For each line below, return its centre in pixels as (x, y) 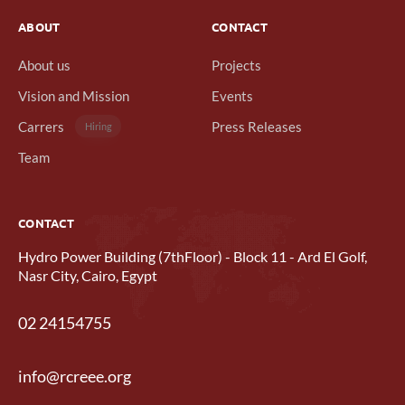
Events (232, 95)
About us (44, 65)
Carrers (41, 126)
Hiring (98, 127)
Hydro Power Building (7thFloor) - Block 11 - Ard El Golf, (193, 257)
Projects (236, 65)
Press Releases (257, 126)
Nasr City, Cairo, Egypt (88, 276)
